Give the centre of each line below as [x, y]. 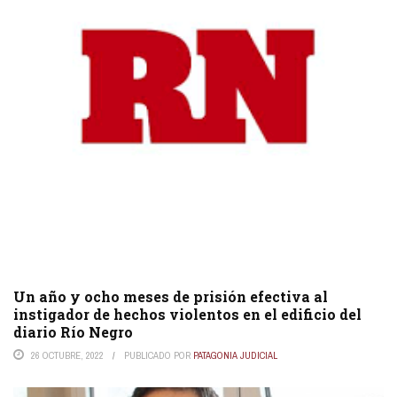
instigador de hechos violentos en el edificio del [187, 314]
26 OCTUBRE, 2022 [67, 355]
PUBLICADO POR [159, 355]
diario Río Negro [73, 331]
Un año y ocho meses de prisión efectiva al [171, 296]
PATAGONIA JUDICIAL [235, 355]
